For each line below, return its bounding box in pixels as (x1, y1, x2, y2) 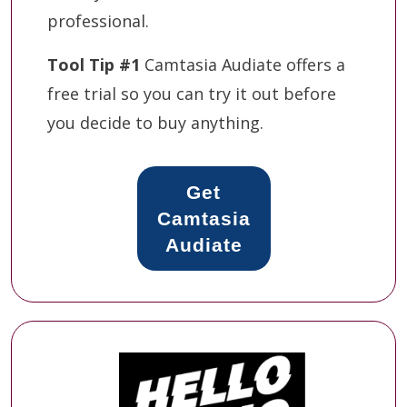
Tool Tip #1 (47, 53, 140, 75)
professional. (47, 9, 149, 32)
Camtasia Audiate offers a (140, 53, 345, 75)
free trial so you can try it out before (47, 82, 336, 104)
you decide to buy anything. (47, 111, 263, 134)
